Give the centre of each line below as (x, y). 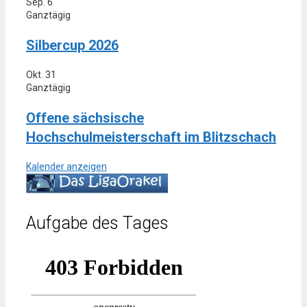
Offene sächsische (85, 118)
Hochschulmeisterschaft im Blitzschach (151, 137)
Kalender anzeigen (66, 166)
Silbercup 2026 (72, 45)
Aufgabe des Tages (97, 223)
